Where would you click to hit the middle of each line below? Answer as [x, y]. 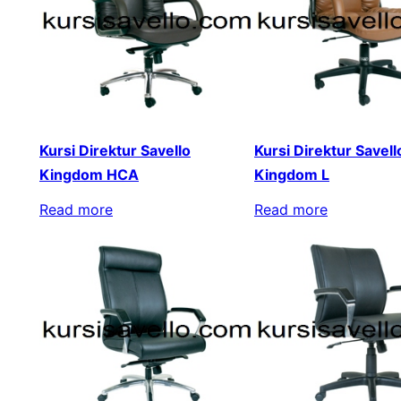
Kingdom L [292, 174]
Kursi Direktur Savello [115, 150]
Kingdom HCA [89, 174]
